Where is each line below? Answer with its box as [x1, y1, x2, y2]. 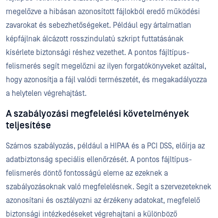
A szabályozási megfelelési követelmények [6, 109, 189, 119]
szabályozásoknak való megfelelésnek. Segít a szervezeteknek [6, 182, 211, 191]
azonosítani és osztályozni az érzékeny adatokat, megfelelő [6, 196, 200, 205]
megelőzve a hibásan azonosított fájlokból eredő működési [6, 7, 200, 16]
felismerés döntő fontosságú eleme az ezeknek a [6, 169, 168, 178]
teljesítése [6, 120, 51, 131]
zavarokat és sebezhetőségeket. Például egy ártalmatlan [6, 21, 191, 30]
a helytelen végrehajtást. [6, 89, 89, 98]
